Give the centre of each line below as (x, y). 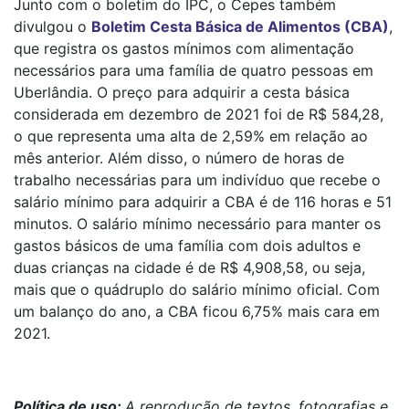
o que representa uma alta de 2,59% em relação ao (191, 136)
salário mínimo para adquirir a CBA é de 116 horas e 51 (203, 202)
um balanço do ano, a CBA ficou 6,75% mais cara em (197, 312)
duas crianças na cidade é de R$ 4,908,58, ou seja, (189, 268)
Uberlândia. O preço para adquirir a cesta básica (182, 93)
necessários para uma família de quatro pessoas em (194, 71)
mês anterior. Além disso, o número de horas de (179, 158)
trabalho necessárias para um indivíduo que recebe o (197, 180)
